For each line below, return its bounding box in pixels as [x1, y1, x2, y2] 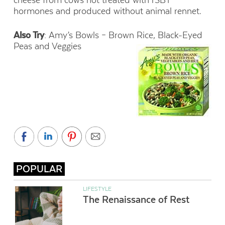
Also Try [13, 30, 44, 41]
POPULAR [16, 163, 62, 175]
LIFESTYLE [82, 185, 111, 192]
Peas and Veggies [13, 41, 81, 52]
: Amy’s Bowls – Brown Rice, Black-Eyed [44, 30, 202, 41]
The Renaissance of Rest [82, 193, 189, 205]
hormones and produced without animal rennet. [13, 6, 201, 16]
